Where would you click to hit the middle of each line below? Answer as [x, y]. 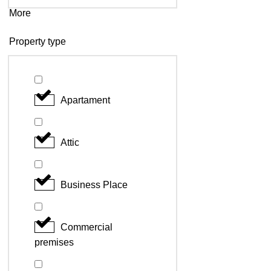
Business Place [94, 184]
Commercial [87, 227]
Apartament [85, 100]
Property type [38, 41]
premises [54, 242]
